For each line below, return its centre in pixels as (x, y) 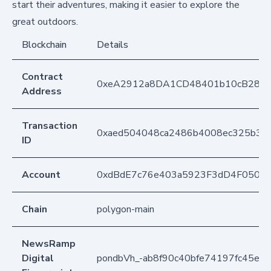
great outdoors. (45, 21)
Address (42, 91)
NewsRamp (49, 243)
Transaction (50, 126)
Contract (42, 77)
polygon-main (126, 209)
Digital (38, 258)
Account (41, 175)
